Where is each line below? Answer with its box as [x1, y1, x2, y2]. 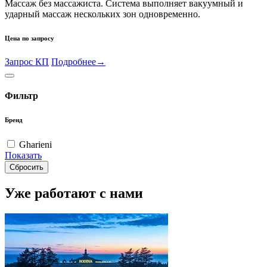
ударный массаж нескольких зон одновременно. [5, 8, 203, 19]
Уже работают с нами [5, 185, 143, 201]
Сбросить [10, 163, 44, 172]
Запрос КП [5, 56, 49, 67]
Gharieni [19, 139, 52, 150]
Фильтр [5, 91, 38, 101]
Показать [5, 150, 42, 161]
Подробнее [51, 56, 96, 67]
